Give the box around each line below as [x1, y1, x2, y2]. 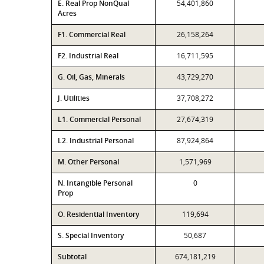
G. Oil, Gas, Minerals [58, 72, 125, 82]
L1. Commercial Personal [58, 114, 141, 124]
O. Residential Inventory [58, 209, 139, 219]
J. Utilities [58, 93, 90, 103]
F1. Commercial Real [58, 29, 126, 39]
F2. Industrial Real [58, 51, 118, 61]
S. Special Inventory [58, 230, 124, 240]
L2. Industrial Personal [58, 136, 134, 146]
